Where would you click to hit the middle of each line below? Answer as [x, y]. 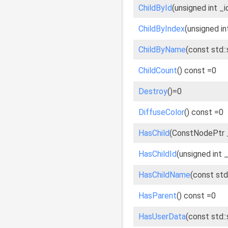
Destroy [153, 91]
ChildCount [158, 70]
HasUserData [162, 217]
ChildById [155, 8]
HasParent [158, 196]
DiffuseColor [161, 112]
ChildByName [162, 50]
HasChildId [158, 154]
